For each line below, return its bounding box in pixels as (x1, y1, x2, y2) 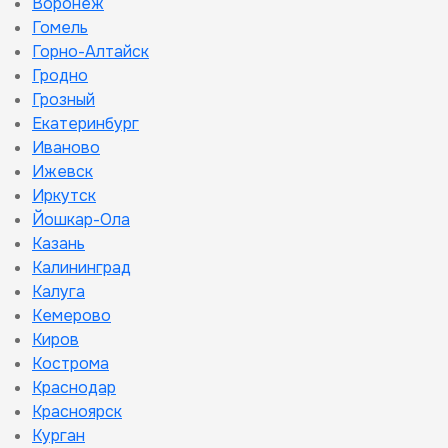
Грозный (32, 89, 95, 110)
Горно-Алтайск (32, 41, 149, 62)
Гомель (32, 17, 88, 38)
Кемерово (32, 305, 111, 326)
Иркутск (32, 185, 96, 206)
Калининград (32, 257, 131, 278)
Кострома (32, 353, 109, 374)
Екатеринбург (32, 113, 139, 134)
